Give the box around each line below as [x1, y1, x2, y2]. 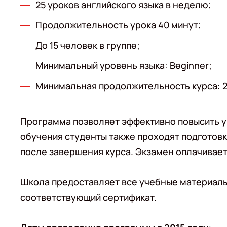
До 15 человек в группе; [35, 39, 140, 51]
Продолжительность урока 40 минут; [35, 19, 201, 31]
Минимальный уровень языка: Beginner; [35, 59, 212, 71]
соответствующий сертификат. [20, 191, 157, 203]
